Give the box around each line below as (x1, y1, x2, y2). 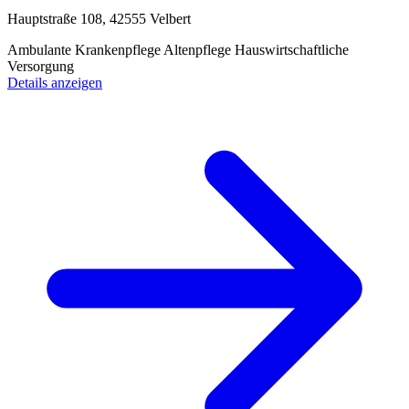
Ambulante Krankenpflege (7, 41, 163, 58)
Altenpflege (163, 41, 235, 58)
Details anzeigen (7, 74, 102, 90)
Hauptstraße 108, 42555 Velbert (7, 10, 191, 26)
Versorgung (7, 58, 74, 74)
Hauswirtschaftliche (235, 41, 349, 58)
